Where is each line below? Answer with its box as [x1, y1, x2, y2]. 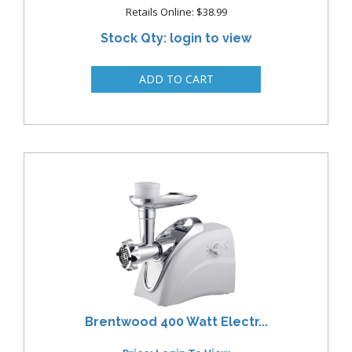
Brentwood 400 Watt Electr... [84, 313, 268, 329]
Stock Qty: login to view [101, 31, 251, 46]
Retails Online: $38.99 [125, 5, 227, 20]
